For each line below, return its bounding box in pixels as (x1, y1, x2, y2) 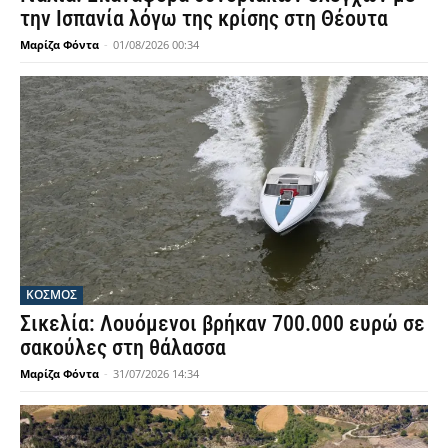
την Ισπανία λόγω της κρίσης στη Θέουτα (20, 6, 388, 32)
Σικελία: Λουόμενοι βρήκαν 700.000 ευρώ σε (20, 310, 425, 336)
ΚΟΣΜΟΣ (26, 285, 77, 303)
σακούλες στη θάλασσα (20, 334, 226, 360)
